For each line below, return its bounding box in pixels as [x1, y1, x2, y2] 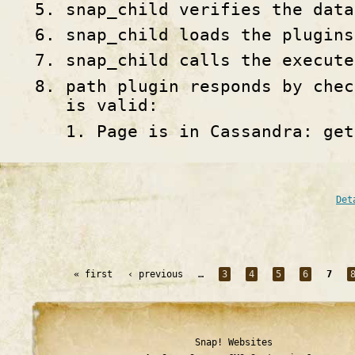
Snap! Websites [195, 336, 273, 348]
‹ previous [128, 268, 184, 280]
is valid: [66, 95, 159, 115]
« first [74, 268, 113, 280]
